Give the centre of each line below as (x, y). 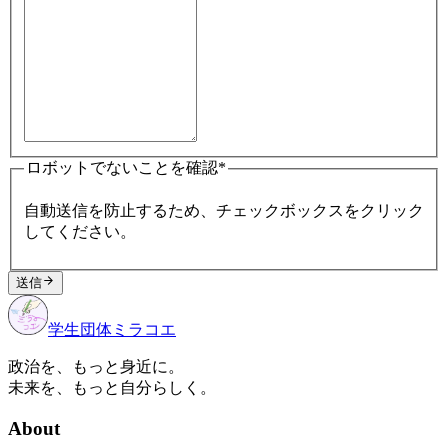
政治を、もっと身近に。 (96, 366)
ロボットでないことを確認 (122, 168)
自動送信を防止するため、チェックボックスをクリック (224, 210)
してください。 (80, 231)
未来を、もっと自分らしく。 (112, 387)
